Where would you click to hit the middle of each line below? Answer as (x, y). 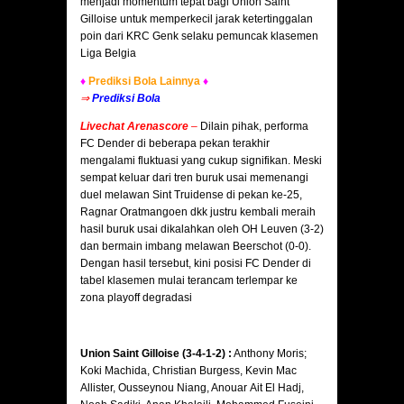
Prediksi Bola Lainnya (143, 82)
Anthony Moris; (269, 354)
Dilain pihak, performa (253, 127)
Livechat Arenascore (134, 127)
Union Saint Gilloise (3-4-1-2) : (156, 354)
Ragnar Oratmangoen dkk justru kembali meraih (198, 212)
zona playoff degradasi (136, 298)
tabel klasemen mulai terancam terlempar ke (189, 281)
